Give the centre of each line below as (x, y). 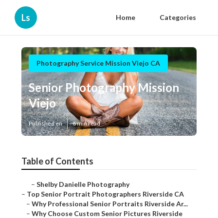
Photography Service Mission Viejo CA (98, 63)
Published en (45, 124)
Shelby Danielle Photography (83, 184)
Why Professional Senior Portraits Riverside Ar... (110, 204)
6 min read (86, 124)
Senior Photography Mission (104, 88)
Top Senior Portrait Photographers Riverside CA (105, 194)
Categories (178, 17)
